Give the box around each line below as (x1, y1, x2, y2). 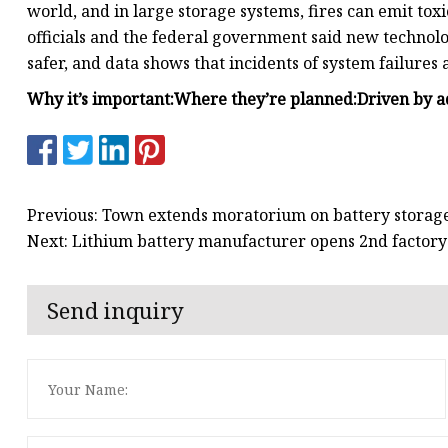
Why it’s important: (27, 88, 174, 111)
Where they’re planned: (174, 88, 357, 111)
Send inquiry (47, 295, 184, 326)
